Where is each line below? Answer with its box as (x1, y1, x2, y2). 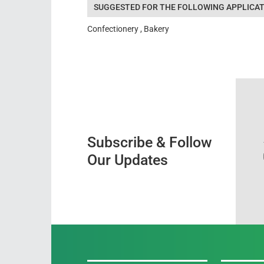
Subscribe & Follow (87, 133, 212, 151)
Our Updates (87, 151, 168, 169)
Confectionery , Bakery (87, 24, 169, 34)
